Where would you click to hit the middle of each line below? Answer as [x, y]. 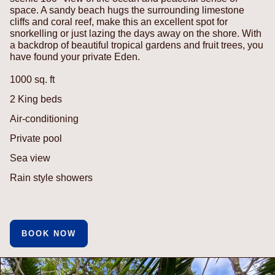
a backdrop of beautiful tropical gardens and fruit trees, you [137, 45]
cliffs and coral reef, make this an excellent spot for [119, 22]
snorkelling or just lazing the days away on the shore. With [136, 34]
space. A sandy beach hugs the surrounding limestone [127, 10]
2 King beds [36, 99]
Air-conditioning [44, 119]
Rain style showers [51, 178]
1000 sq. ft [32, 80]
